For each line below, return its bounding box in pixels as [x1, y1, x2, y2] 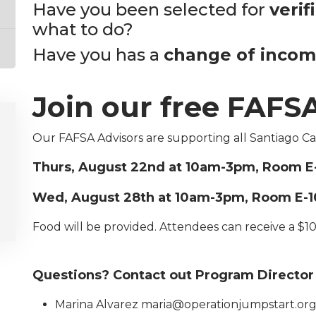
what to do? [32, 19, 133, 39]
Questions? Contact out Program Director [32, 267, 314, 283]
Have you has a [32, 44, 164, 65]
